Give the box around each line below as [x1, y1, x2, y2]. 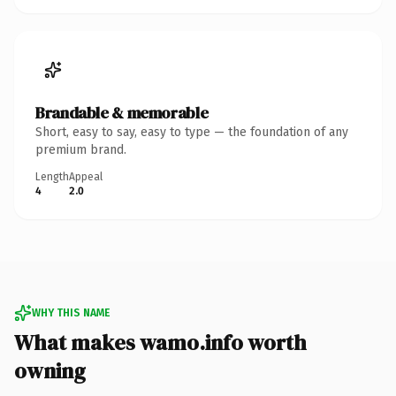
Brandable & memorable [35, 101, 209, 124]
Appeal [69, 170, 103, 183]
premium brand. [35, 141, 126, 157]
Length [35, 170, 69, 183]
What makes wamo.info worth [14, 327, 307, 357]
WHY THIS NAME [32, 306, 110, 319]
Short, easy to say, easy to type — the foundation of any [35, 124, 348, 140]
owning [14, 355, 86, 385]
